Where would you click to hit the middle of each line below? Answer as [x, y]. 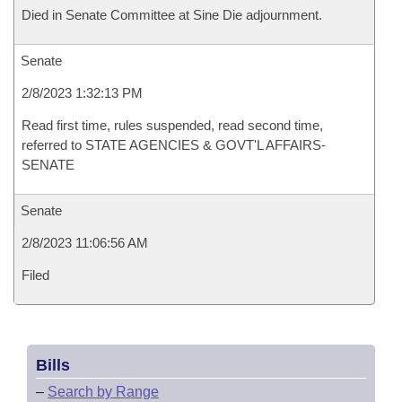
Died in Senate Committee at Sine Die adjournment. [172, 15]
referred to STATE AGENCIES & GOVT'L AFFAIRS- [174, 145]
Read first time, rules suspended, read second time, [172, 125]
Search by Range [103, 392]
